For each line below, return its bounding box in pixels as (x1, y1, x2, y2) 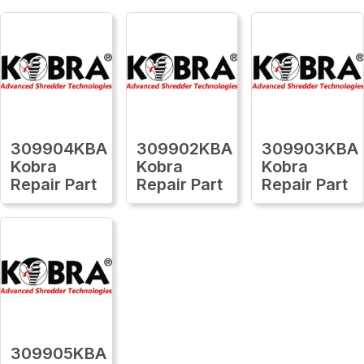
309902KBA (136, 138, 232, 158)
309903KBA (262, 138, 359, 158)
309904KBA (11, 138, 107, 158)
